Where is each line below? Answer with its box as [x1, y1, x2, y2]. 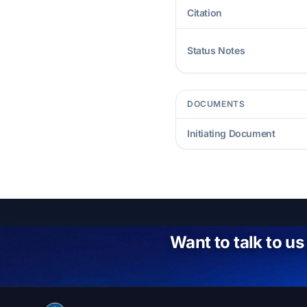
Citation [187, 7, 222, 19]
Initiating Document [187, 127, 275, 139]
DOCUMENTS [187, 99, 245, 109]
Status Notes [187, 45, 245, 56]
